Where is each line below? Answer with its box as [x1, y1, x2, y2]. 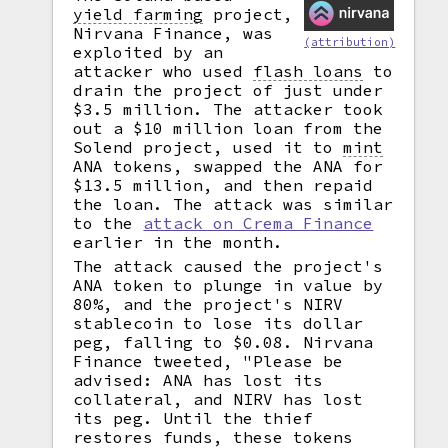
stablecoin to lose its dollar [73, 313, 364, 333]
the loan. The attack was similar [73, 194, 394, 214]
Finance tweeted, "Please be [73, 351, 344, 371]
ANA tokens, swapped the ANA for [73, 156, 384, 176]
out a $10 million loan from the [73, 118, 384, 138]
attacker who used [73, 61, 254, 81]
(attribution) [304, 34, 396, 49]
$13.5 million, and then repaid [73, 175, 374, 195]
